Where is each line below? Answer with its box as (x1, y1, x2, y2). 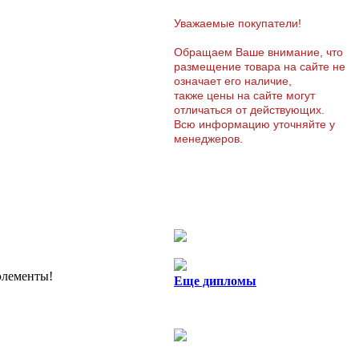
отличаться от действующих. (174, 103, 325, 117)
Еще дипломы (174, 274, 256, 288)
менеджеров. (174, 132, 243, 146)
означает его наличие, (174, 75, 292, 88)
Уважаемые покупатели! (174, 17, 301, 30)
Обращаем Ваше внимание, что (174, 46, 343, 59)
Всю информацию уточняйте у (174, 118, 335, 131)
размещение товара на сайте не (174, 60, 345, 74)
